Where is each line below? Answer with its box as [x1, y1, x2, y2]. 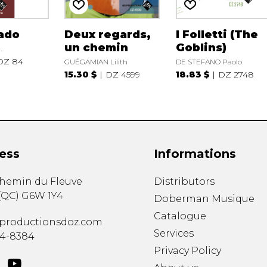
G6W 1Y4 [21, 190, 63, 202]
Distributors [153, 176, 215, 188]
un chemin [64, 41, 129, 54]
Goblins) [176, 41, 227, 54]
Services [153, 228, 194, 240]
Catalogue [153, 210, 206, 222]
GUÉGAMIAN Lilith [64, 57, 128, 66]
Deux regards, [64, 27, 151, 41]
